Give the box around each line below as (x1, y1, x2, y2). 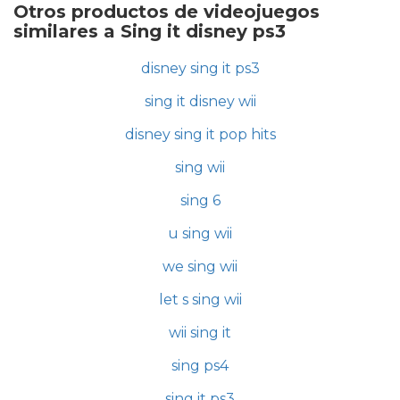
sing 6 (179, 192, 221, 210)
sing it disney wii (144, 93, 256, 111)
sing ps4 (171, 357, 229, 375)
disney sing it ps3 (140, 60, 260, 78)
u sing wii (168, 225, 232, 243)
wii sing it (169, 324, 231, 342)
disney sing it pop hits (124, 126, 276, 144)
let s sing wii (158, 291, 242, 309)
